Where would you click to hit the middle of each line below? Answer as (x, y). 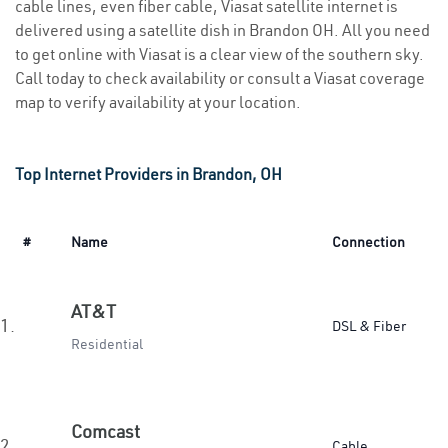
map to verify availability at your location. (158, 102)
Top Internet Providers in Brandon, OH (148, 174)
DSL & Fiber (369, 326)
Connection (368, 242)
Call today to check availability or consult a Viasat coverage (220, 78)
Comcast (105, 431)
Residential (107, 344)
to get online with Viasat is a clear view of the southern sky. (219, 54)
